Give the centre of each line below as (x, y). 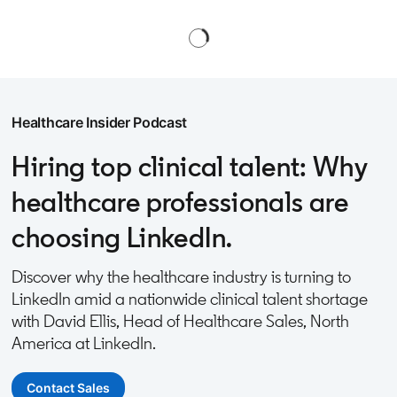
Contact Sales (69, 388)
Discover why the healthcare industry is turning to (182, 276)
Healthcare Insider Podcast (100, 122)
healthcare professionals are (180, 202)
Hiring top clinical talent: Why (190, 167)
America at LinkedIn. (84, 343)
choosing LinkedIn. (122, 237)
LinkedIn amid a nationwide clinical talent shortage (190, 299)
